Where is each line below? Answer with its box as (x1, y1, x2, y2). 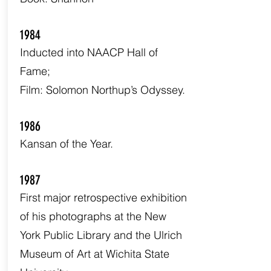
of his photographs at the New (19, 209, 166, 223)
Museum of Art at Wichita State (19, 247, 169, 261)
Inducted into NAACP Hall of (19, 45, 158, 59)
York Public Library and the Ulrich (19, 228, 182, 242)
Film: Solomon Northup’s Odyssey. (19, 83, 185, 97)
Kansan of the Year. (19, 137, 113, 151)
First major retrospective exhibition (19, 191, 187, 204)
